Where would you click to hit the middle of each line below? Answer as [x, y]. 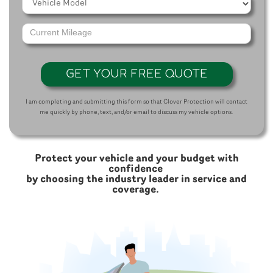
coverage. [136, 190]
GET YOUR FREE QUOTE [136, 74]
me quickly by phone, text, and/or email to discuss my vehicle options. [136, 112]
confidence [136, 169]
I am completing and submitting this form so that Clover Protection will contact [136, 102]
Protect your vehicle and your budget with [136, 158]
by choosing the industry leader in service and [136, 179]
